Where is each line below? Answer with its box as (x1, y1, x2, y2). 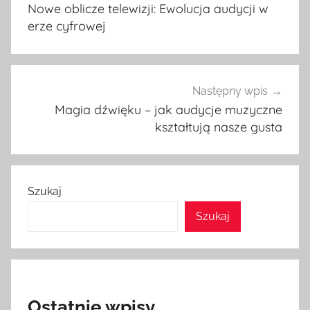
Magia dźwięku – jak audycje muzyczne (55, 101, 282, 118)
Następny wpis (192, 84, 268, 98)
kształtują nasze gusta (155, 118, 282, 135)
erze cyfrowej (28, 17, 106, 34)
